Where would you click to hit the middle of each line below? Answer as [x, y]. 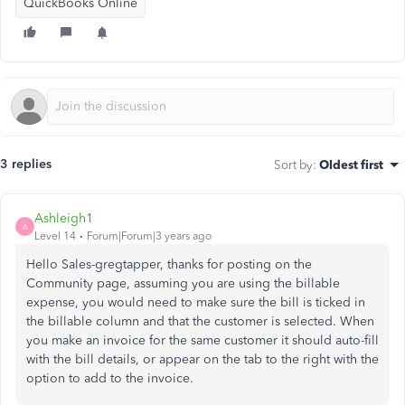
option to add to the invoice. [110, 378]
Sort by [293, 165]
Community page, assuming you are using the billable [183, 283]
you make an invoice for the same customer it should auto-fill [202, 340]
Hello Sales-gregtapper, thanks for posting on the [169, 264]
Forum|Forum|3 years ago [149, 236]
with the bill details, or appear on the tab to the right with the [202, 359]
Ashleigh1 [64, 218]
